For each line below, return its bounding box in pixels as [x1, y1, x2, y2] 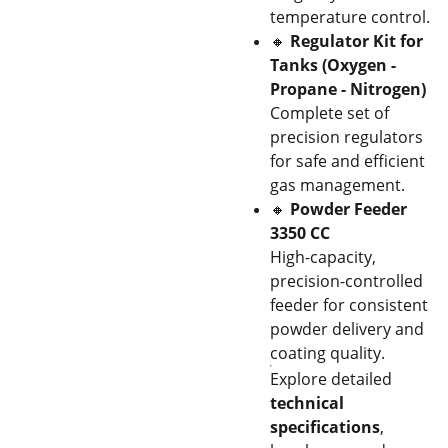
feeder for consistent [270, 294, 428, 316]
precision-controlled [270, 270, 423, 292]
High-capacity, [270, 246, 376, 268]
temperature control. [270, 6, 430, 28]
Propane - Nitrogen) [270, 78, 426, 100]
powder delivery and [270, 318, 424, 340]
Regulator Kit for [290, 30, 423, 52]
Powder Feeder [290, 198, 407, 220]
